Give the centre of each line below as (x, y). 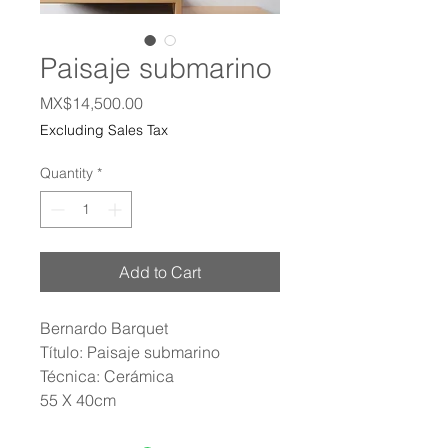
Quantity (66, 173)
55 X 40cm (78, 400)
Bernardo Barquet (104, 328)
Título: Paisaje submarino (130, 352)
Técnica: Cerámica (107, 376)
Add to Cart (160, 272)
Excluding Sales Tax (104, 130)
